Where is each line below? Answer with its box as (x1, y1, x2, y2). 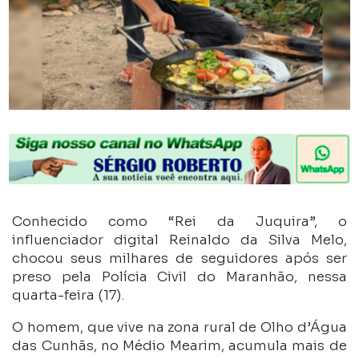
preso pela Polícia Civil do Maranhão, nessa (12, 268, 347, 285)
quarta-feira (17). (12, 286, 125, 304)
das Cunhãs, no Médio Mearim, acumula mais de (12, 337, 347, 354)
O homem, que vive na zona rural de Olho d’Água (12, 318, 347, 336)
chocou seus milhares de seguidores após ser (12, 249, 347, 267)
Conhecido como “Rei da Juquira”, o (12, 212, 347, 230)
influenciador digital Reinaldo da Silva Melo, (12, 231, 347, 248)
